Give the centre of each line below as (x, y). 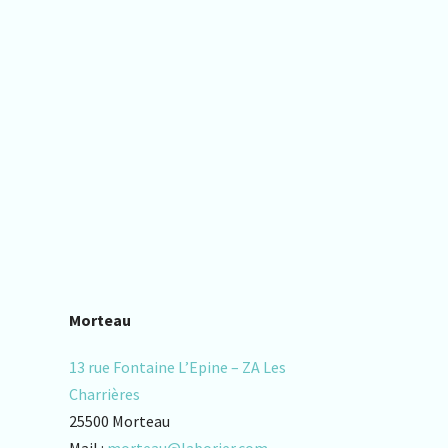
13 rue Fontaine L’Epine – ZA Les (177, 367)
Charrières (104, 394)
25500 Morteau (119, 421)
